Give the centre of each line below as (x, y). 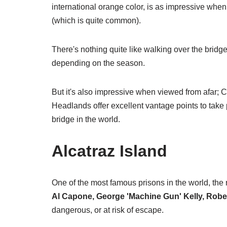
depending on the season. (98, 63)
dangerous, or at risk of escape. (109, 210)
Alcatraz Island (109, 151)
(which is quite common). (97, 21)
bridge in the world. (86, 120)
